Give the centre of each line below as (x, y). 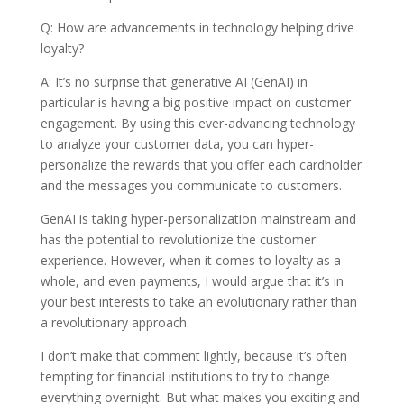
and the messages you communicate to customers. (191, 185)
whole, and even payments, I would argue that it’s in (192, 280)
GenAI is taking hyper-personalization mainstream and (198, 218)
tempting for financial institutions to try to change (185, 376)
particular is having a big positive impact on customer (195, 102)
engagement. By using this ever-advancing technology (197, 123)
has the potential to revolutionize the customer (178, 239)
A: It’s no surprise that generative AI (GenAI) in (174, 81)
